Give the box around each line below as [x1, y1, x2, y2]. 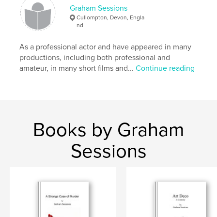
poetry [67, 16, 82, 24]
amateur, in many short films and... [19, 63, 136, 73]
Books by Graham [33, 118, 184, 141]
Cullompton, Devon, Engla [77, 14, 145, 21]
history [27, 16, 43, 24]
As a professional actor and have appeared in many [19, 42, 192, 52]
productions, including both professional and [19, 53, 170, 62]
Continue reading [136, 63, 195, 73]
